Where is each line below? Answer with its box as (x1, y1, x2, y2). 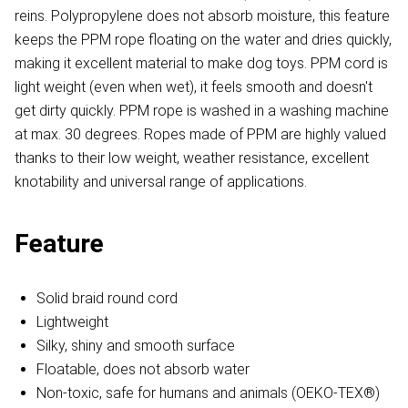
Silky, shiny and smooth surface (36, 337, 235, 355)
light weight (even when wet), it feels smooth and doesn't (15, 78, 372, 97)
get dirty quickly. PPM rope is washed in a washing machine (15, 102, 389, 120)
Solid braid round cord (36, 290, 178, 308)
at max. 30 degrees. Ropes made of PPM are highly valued (15, 126, 386, 144)
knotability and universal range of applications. (15, 173, 307, 191)
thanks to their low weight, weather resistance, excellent (15, 149, 369, 168)
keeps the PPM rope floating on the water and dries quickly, (15, 31, 392, 49)
